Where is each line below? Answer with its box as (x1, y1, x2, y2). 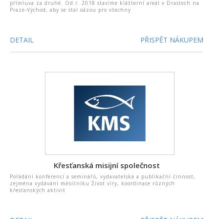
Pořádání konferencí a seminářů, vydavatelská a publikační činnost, (10, 173, 196, 180)
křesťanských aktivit (10, 187, 66, 194)
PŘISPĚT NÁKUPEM (140, 35, 204, 44)
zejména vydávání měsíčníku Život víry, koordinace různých (10, 180, 175, 187)
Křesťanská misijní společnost (53, 160, 160, 170)
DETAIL (10, 35, 34, 44)
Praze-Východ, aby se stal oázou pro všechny (10, 6, 131, 13)
